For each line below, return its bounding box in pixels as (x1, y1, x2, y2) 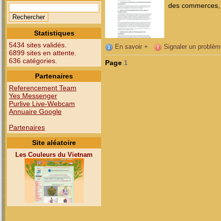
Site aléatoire (32, 139, 76, 147)
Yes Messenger (9, 92, 57, 100)
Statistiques (34, 29, 74, 37)
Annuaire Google (9, 108, 62, 115)
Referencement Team (9, 84, 76, 92)
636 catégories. (9, 57, 57, 65)
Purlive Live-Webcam (9, 100, 75, 108)
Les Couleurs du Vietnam (15, 151, 93, 158)
